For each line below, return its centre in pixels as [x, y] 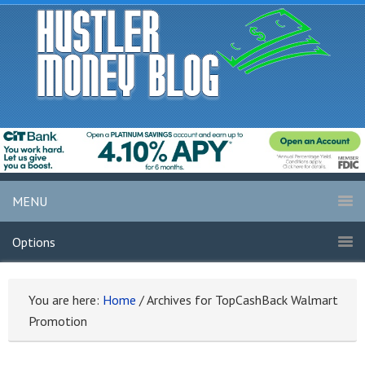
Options [34, 242]
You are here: [66, 300]
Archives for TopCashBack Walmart [241, 300]
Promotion [58, 321]
